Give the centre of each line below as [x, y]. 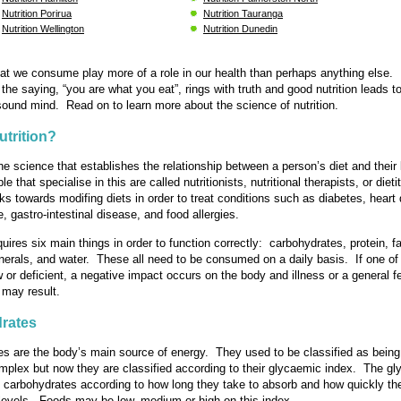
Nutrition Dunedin [240, 28]
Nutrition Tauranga [243, 13]
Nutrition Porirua [37, 13]
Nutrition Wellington [43, 28]
